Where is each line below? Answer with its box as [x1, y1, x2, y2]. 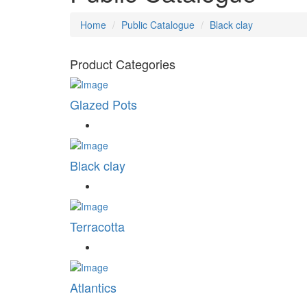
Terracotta [70, 217, 125, 236]
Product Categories [70, 55, 175, 73]
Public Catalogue [121, 18, 195, 32]
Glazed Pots [70, 95, 137, 114]
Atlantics [70, 278, 116, 297]
